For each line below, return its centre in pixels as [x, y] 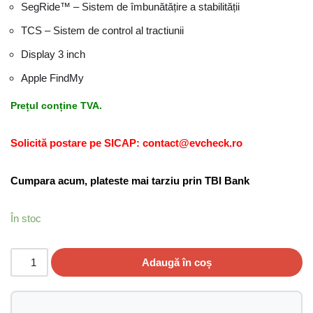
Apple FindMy [52, 78]
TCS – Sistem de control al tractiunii [102, 30]
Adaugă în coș [177, 262]
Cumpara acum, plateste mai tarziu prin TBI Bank [130, 181]
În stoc [26, 218]
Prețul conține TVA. [56, 105]
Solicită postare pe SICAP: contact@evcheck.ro [126, 143]
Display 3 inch [53, 54]
